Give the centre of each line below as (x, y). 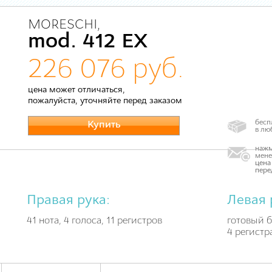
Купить (104, 125)
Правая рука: (68, 201)
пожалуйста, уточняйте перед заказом (105, 101)
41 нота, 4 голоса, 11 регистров (94, 221)
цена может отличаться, (76, 90)
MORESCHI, (64, 25)
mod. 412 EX (88, 42)
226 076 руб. (106, 70)
